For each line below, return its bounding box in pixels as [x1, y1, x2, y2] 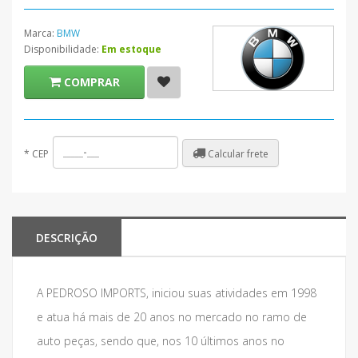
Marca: [24, 26, 57, 40]
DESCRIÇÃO [36, 230, 97, 245]
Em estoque [101, 42, 161, 56]
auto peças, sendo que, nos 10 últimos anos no [37, 333, 284, 348]
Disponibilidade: [24, 42, 101, 56]
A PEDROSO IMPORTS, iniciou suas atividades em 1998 [37, 285, 316, 300]
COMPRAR [64, 74, 120, 89]
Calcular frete [205, 146, 268, 161]
